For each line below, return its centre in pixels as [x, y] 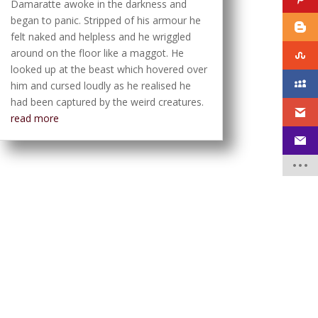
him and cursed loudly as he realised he [100, 86]
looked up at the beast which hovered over [109, 70]
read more [34, 119]
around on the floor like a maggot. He [97, 53]
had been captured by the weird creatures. [107, 102]
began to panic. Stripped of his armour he [105, 21]
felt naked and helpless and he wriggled [100, 37]
